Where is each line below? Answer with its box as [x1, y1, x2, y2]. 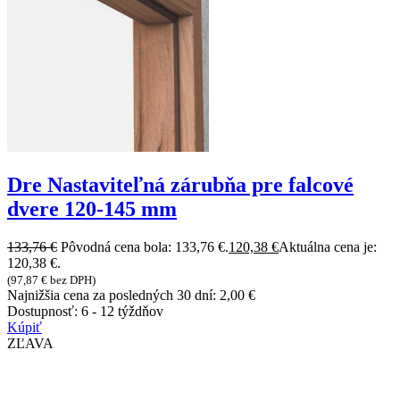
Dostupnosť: [7, 303, 81, 319]
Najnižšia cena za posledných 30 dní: [7, 287, 220, 303]
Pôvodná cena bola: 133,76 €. [61, 238, 229, 254]
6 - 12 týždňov [81, 303, 163, 319]
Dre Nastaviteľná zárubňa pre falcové [7, 172, 354, 196]
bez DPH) [47, 272, 96, 287]
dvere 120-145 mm [7, 196, 177, 221]
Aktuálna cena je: [279, 238, 377, 254]
